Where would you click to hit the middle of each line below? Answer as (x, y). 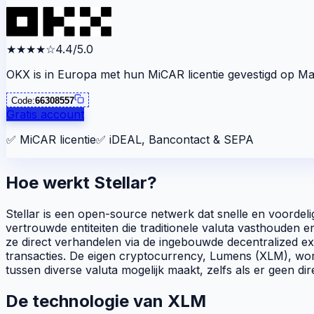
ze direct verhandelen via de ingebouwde (116, 241)
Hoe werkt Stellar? (81, 182)
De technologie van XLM (106, 301)
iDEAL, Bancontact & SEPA (182, 139)
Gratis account (45, 114)
